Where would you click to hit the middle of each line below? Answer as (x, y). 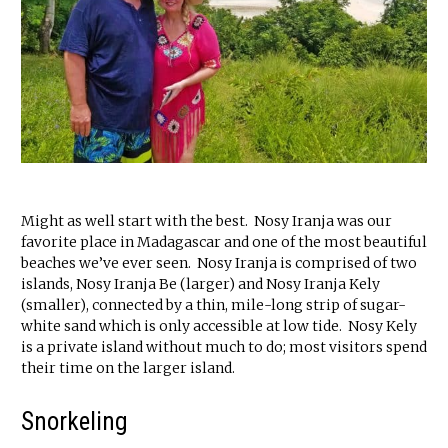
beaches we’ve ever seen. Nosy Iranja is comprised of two (219, 262)
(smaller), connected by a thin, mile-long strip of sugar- (213, 304)
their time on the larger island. (128, 367)
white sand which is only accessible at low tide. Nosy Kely (219, 325)
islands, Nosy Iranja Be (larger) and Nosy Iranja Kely (200, 283)
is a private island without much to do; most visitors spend (224, 346)
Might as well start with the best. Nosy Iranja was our (206, 220)
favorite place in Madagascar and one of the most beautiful (224, 241)
